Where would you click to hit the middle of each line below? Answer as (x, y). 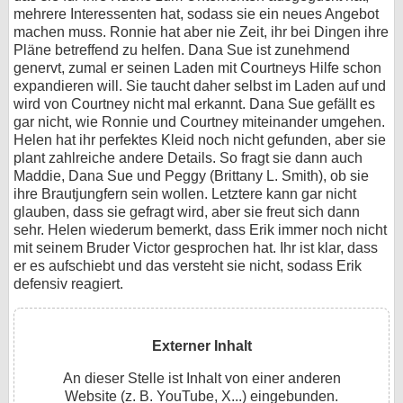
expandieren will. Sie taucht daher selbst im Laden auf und (200, 86)
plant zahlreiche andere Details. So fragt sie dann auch (188, 158)
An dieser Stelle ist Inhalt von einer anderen (201, 378)
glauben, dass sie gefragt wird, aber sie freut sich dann (187, 212)
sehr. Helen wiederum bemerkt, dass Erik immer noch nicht (200, 230)
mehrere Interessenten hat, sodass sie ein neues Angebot (196, 14)
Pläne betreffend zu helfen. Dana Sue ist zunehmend (182, 50)
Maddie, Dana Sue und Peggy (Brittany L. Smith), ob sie (191, 176)
